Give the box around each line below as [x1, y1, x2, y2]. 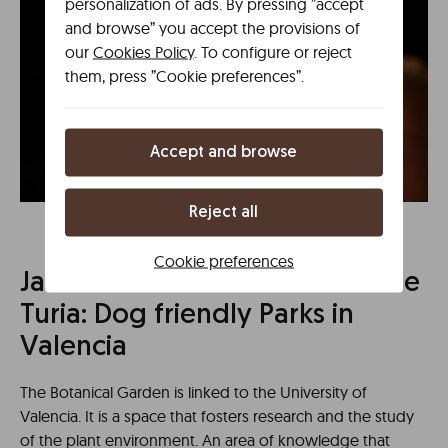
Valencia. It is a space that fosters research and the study [20, 405, 414, 426]
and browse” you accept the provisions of [64, 17, 360, 37]
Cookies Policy [92, 41, 194, 61]
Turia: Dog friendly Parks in [20, 301, 354, 330]
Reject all [189, 204, 259, 220]
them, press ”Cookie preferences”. [64, 65, 304, 85]
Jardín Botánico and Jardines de [20, 269, 420, 298]
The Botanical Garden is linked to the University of [20, 381, 367, 402]
